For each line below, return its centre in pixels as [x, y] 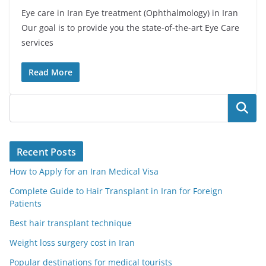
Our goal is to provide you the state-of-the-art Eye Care [130, 28]
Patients [26, 203]
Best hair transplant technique [71, 223]
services [37, 42]
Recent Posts [46, 152]
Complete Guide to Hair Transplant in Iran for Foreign [116, 191]
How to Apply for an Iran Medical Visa [84, 171]
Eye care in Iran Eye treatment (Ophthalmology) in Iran [130, 13]
